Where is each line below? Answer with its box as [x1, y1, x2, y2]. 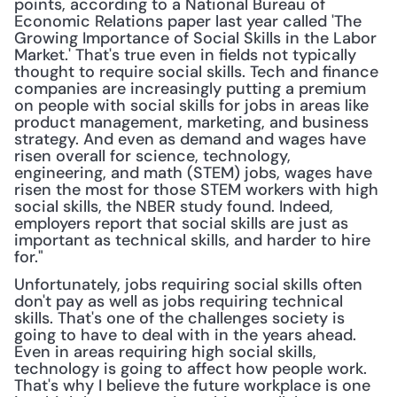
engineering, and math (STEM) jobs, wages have [14, 162, 372, 183]
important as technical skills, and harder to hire [14, 230, 370, 251]
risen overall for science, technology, [14, 145, 291, 167]
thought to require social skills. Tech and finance [14, 61, 378, 82]
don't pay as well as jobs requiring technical [14, 291, 343, 312]
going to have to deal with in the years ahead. [14, 324, 356, 346]
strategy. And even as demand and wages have [14, 128, 366, 150]
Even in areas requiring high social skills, [14, 341, 316, 362]
